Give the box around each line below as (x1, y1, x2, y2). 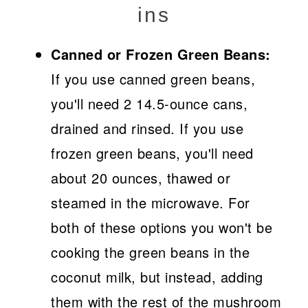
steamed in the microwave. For (51, 192, 250, 213)
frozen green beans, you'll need (51, 143, 254, 164)
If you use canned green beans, (51, 69, 256, 89)
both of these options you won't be (51, 217, 273, 238)
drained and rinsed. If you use (51, 118, 244, 139)
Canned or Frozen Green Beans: (51, 44, 271, 65)
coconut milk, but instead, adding (51, 267, 263, 287)
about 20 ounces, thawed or (51, 168, 231, 188)
